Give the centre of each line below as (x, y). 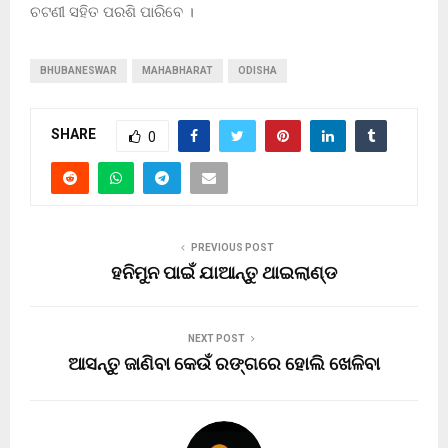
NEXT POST (216, 338)
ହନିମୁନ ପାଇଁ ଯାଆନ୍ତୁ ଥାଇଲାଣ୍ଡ (224, 273)
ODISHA (257, 70)
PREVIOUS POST (232, 247)
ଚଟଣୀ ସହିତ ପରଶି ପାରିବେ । (112, 11)
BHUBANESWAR (78, 70)
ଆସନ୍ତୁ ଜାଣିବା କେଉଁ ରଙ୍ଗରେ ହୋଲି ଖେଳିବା (224, 364)
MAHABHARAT (177, 70)
